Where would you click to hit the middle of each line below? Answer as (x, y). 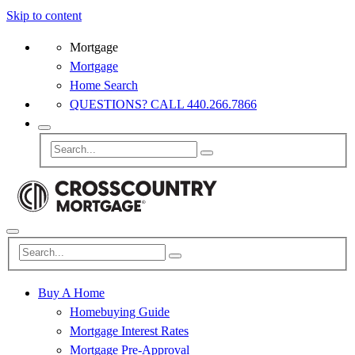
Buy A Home (71, 293)
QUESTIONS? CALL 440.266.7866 (163, 104)
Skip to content (44, 15)
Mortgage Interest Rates (129, 331)
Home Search (104, 85)
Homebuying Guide (120, 312)
